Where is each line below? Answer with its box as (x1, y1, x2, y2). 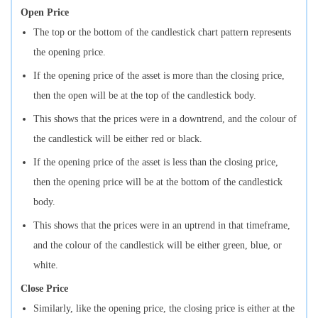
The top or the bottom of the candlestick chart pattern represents (33, 26, 291, 38)
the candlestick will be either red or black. (33, 133, 202, 144)
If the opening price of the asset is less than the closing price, (33, 156, 278, 168)
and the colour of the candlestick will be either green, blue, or (33, 239, 282, 251)
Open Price (21, 6, 69, 18)
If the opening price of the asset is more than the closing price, (33, 70, 285, 81)
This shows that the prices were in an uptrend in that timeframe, (33, 219, 290, 231)
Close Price (21, 283, 68, 294)
